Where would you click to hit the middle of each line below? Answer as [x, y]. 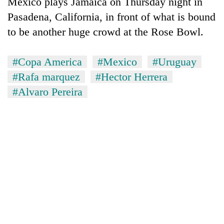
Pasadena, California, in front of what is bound [111, 16]
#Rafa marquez [46, 76]
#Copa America [47, 61]
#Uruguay [174, 61]
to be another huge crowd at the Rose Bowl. [105, 31]
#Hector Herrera [131, 76]
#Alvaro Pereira [47, 91]
